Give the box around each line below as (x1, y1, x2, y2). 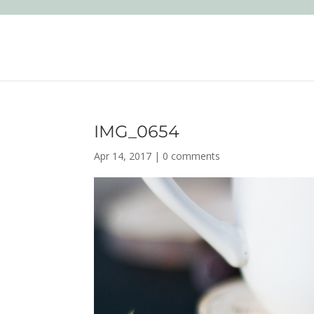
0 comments (163, 149, 221, 163)
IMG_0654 (94, 121, 180, 142)
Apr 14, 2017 (94, 149, 152, 163)
